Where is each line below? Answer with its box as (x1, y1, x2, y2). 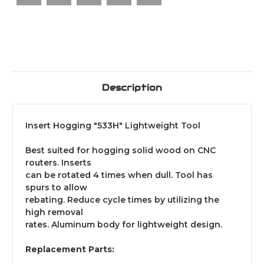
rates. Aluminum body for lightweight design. (25, 219, 222, 230)
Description (102, 82, 162, 94)
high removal (25, 207, 83, 218)
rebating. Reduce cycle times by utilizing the (25, 194, 219, 206)
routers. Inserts (25, 157, 91, 169)
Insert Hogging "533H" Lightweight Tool (25, 120, 200, 131)
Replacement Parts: (25, 244, 117, 255)
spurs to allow (25, 182, 87, 193)
